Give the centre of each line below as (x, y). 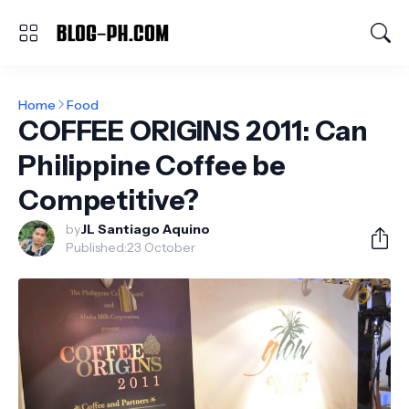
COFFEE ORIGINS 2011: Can (193, 131)
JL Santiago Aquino (145, 229)
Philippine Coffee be (152, 166)
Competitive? (109, 200)
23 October (161, 247)
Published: (96, 247)
